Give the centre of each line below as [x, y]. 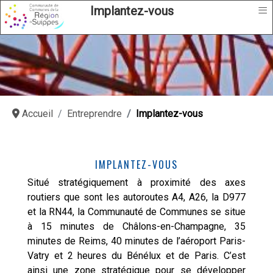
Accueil [37, 114]
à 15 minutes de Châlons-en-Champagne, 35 [136, 226]
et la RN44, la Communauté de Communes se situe [136, 212]
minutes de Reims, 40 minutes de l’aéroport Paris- [136, 241]
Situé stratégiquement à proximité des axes [136, 183]
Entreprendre [94, 114]
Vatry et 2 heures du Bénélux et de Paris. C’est [136, 256]
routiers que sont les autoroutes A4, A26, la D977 [136, 197]
